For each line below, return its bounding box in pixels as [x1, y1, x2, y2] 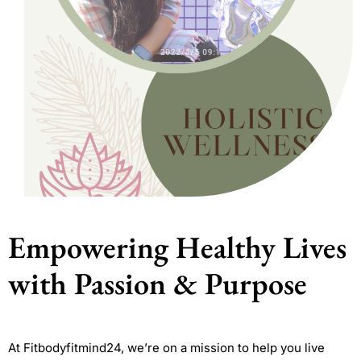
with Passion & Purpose [8, 263, 307, 304]
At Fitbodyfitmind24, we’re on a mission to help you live [8, 340, 325, 356]
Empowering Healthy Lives [8, 227, 346, 268]
